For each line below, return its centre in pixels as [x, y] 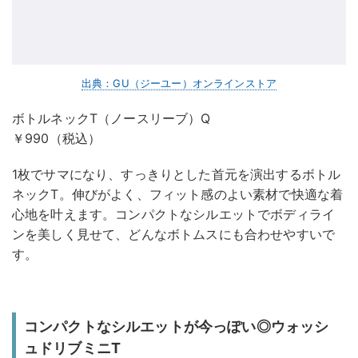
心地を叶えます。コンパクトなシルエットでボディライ [174, 214]
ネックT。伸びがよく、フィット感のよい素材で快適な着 [178, 194]
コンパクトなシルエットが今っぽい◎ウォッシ [177, 326]
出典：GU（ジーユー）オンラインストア [179, 83]
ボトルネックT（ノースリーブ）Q [111, 118]
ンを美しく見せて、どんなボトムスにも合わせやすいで [173, 234]
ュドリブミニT [73, 348]
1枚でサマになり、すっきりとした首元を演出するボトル [177, 174]
